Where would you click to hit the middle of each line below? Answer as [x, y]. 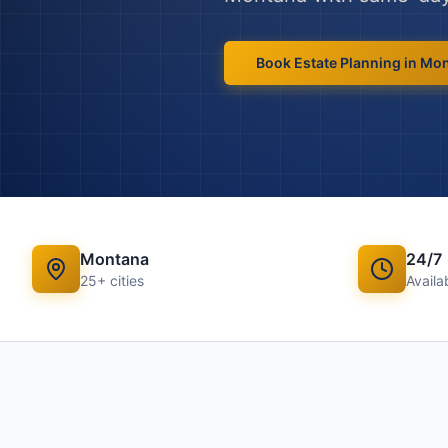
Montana [114, 259]
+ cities [120, 280]
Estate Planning [347, 62]
